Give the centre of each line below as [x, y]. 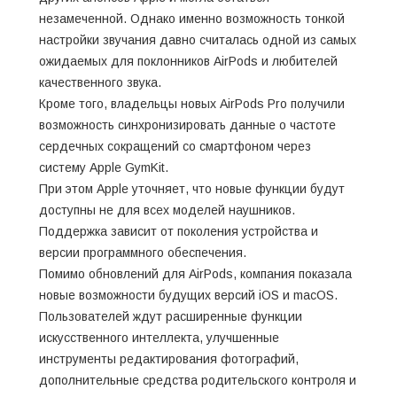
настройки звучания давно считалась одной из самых [198, 39]
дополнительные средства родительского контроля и [198, 380]
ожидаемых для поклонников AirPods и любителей [188, 61]
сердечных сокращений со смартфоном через [175, 146]
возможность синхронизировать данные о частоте [187, 125]
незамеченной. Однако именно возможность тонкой [192, 18]
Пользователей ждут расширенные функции [171, 316]
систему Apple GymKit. [104, 167]
